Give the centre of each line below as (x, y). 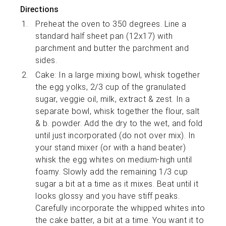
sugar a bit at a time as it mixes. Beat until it (117, 184)
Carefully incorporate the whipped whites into (120, 208)
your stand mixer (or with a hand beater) (111, 148)
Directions (40, 10)
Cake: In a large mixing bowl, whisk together (118, 75)
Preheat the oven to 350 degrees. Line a (111, 24)
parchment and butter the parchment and (112, 48)
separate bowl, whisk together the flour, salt (118, 111)
